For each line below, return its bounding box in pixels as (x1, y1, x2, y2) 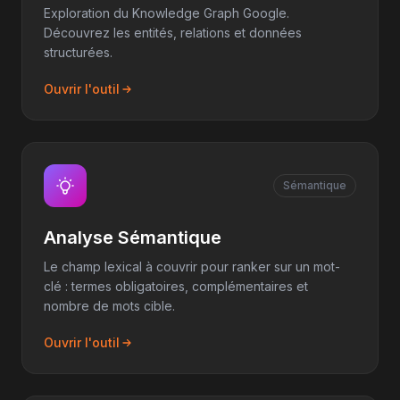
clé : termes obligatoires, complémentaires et (44, 279, 308, 294)
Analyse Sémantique (44, 227, 221, 248)
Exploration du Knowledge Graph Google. (44, 5, 289, 21)
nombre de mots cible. (44, 298, 175, 313)
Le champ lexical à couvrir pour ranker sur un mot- (44, 259, 340, 274)
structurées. (44, 45, 112, 60)
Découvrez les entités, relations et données (44, 25, 302, 40)
